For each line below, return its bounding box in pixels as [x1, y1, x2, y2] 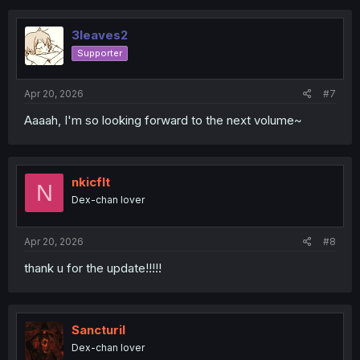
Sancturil [72, 321, 125, 337]
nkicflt [72, 174, 110, 190]
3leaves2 [72, 27, 128, 43]
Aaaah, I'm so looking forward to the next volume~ [24, 112, 302, 129]
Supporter [77, 47, 122, 59]
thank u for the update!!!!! [24, 260, 162, 276]
